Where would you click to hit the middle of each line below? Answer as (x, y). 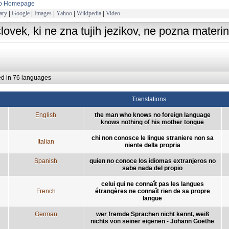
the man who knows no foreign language (152, 115)
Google (21, 13)
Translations (149, 99)
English (46, 115)
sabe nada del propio (152, 168)
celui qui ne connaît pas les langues (152, 184)
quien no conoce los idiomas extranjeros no (152, 161)
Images (43, 13)
